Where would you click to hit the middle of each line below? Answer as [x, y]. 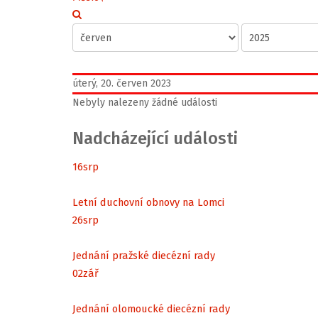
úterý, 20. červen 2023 [122, 83]
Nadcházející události [155, 138]
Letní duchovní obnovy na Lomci [148, 202]
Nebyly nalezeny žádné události [145, 103]
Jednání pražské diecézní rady [144, 255]
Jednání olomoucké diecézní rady [151, 308]
